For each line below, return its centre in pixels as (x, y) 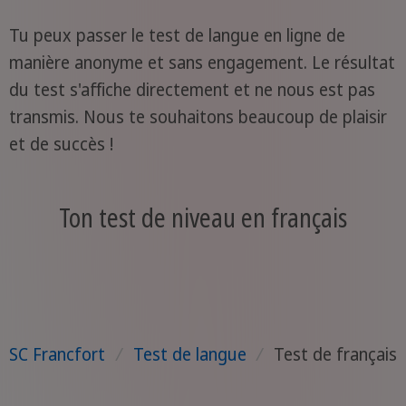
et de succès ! (61, 144)
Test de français (336, 354)
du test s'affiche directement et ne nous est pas (192, 89)
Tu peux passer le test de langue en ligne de (177, 35)
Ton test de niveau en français (203, 218)
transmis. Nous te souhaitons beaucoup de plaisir (198, 116)
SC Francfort (57, 354)
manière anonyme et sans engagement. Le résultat (202, 62)
